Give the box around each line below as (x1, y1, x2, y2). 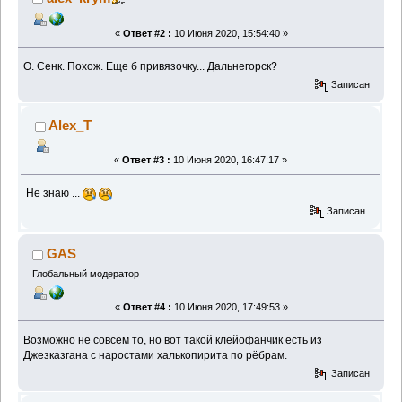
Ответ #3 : (121, 154, 170, 166)
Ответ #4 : (122, 301, 171, 312)
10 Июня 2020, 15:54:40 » (170, 27, 288, 39)
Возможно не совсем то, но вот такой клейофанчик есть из (23, 333, 323, 346)
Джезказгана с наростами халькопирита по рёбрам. (23, 348, 288, 362)
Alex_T (48, 118, 92, 134)
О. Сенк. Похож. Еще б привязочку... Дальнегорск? (23, 59, 278, 73)
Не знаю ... (26, 187, 83, 200)
